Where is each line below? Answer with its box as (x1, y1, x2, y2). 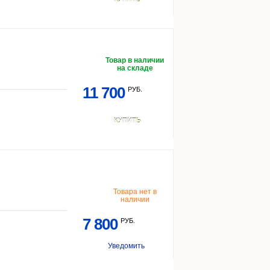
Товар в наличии (105, 56, 164, 64)
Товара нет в (113, 187, 157, 196)
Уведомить (108, 242, 145, 250)
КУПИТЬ (114, 117, 141, 124)
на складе (116, 64, 153, 72)
